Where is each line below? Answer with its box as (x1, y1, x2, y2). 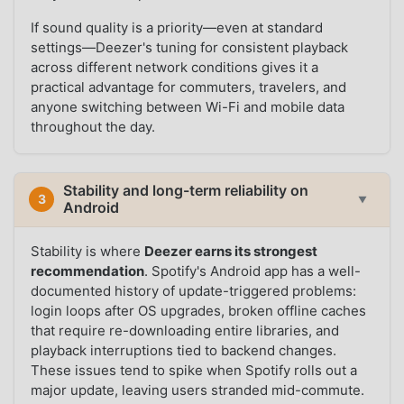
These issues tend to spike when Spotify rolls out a (31, 361, 358, 379)
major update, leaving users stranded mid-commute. (31, 381, 365, 399)
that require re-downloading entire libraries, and (31, 321, 340, 339)
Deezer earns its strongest (144, 242, 318, 260)
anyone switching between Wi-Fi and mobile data (31, 98, 345, 116)
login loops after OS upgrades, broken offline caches (31, 301, 367, 319)
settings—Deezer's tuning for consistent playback (31, 39, 349, 57)
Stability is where (31, 242, 145, 260)
